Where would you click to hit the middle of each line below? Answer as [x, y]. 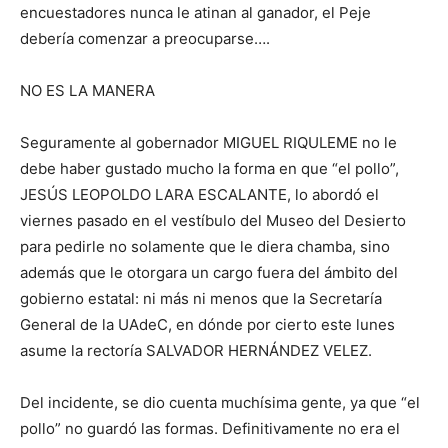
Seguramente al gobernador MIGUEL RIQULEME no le [208, 142]
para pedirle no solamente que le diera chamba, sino [205, 246]
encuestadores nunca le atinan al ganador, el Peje [195, 12]
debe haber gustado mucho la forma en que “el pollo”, [209, 168]
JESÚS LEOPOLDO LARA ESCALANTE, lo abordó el [199, 194]
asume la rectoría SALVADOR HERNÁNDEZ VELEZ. [196, 350]
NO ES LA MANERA [87, 90]
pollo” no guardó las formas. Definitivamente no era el [210, 428]
